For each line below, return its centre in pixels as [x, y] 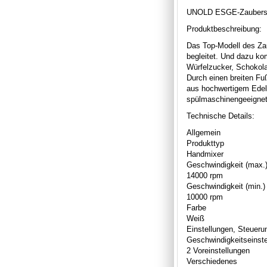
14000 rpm [205, 175]
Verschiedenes [212, 261]
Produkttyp [205, 143]
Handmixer [205, 154]
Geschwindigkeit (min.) [226, 186]
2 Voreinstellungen [218, 250]
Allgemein [204, 132]
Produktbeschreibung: [224, 29]
